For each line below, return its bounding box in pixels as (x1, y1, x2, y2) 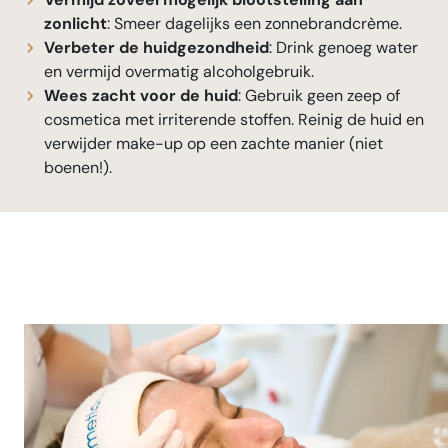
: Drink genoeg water (269, 37, 418, 59)
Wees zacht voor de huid (44, 85, 238, 107)
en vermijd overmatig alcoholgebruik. (44, 61, 314, 83)
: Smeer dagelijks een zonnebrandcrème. (107, 13, 402, 35)
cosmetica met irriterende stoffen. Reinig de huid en (44, 109, 424, 131)
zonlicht (44, 13, 107, 35)
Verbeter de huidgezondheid (44, 37, 269, 59)
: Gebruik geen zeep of (238, 85, 400, 107)
